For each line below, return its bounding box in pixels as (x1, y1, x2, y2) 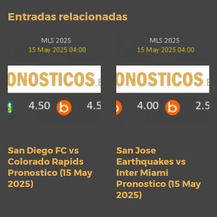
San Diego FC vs (8, 145, 79, 156)
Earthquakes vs (116, 156, 186, 168)
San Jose (116, 145, 156, 156)
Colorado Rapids (8, 156, 84, 168)
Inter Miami (116, 167, 169, 179)
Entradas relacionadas (8, 10, 127, 23)
